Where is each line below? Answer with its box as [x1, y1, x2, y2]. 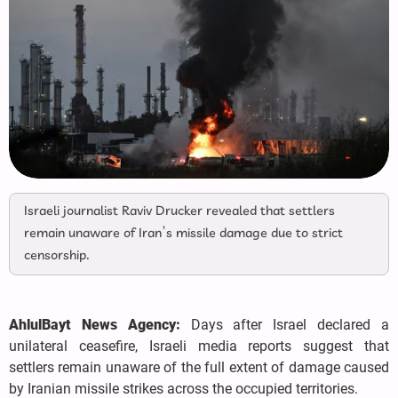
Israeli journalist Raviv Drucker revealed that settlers [24, 203, 335, 221]
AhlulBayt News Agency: [9, 316, 180, 334]
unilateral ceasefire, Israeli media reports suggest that [9, 338, 389, 355]
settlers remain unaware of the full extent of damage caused [9, 359, 389, 377]
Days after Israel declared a [179, 316, 390, 334]
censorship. [24, 247, 90, 266]
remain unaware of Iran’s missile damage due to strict [24, 225, 343, 243]
